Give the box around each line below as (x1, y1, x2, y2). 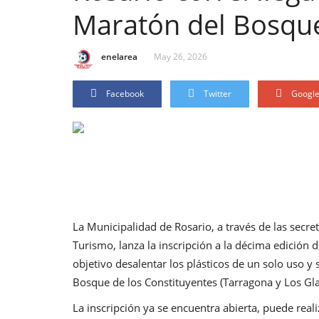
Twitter (204, 87, 231, 100)
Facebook (106, 87, 144, 100)
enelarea (101, 50, 137, 63)
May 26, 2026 (154, 50, 207, 63)
